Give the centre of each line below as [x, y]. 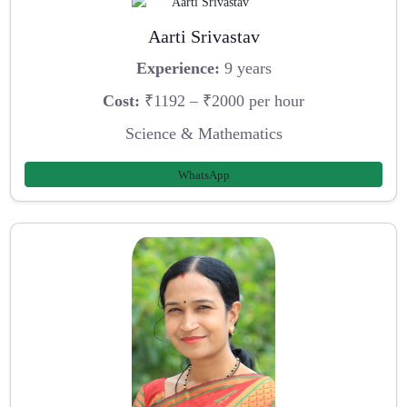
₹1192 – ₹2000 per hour [222, 101]
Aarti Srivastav [203, 36]
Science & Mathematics [203, 133]
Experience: [178, 69]
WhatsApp [203, 174]
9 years [245, 69]
